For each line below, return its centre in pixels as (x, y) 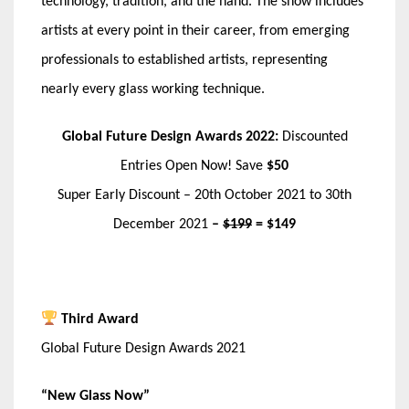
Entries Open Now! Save (194, 167)
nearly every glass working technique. (153, 90)
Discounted (315, 137)
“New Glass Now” (95, 397)
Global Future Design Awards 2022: (172, 137)
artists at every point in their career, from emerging (195, 31)
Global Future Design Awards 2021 (143, 349)
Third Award (99, 320)
